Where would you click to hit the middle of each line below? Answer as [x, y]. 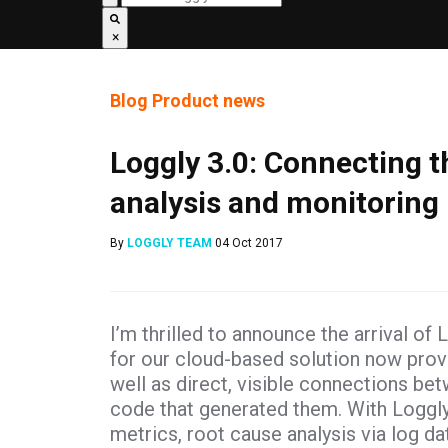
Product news [208, 100]
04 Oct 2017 [248, 243]
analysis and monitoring [274, 202]
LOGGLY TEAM [169, 243]
